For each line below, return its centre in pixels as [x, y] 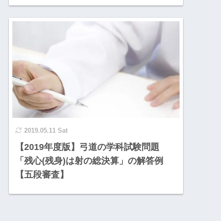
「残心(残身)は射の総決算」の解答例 [90, 161]
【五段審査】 [42, 174]
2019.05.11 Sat [46, 130]
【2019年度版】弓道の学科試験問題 [88, 147]
